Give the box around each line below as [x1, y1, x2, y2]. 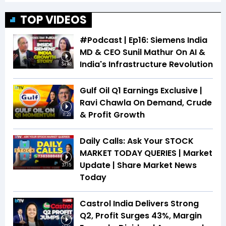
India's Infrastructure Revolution [80, 59, 213, 71]
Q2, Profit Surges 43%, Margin [80, 210, 202, 222]
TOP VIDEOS [20, 12, 87, 28]
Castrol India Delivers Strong [80, 198, 199, 210]
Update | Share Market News [80, 159, 197, 172]
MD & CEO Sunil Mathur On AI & [80, 46, 205, 59]
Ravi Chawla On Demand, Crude [80, 97, 212, 109]
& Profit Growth [80, 109, 145, 121]
